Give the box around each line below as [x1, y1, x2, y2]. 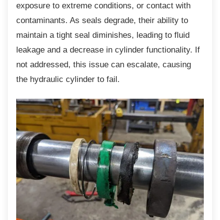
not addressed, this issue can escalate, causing [16, 60, 191, 69]
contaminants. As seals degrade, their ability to [16, 16, 188, 25]
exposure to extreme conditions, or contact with [16, 1, 191, 10]
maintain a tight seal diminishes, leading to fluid [16, 30, 190, 40]
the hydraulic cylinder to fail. [16, 75, 120, 84]
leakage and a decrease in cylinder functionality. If [16, 45, 200, 55]
